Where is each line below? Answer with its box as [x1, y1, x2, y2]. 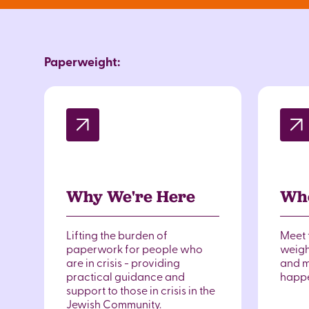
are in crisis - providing [66, 255, 180, 270]
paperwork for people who [66, 241, 203, 256]
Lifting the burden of [66, 227, 168, 242]
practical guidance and [66, 268, 185, 283]
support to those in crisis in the [66, 282, 215, 297]
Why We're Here [66, 186, 195, 206]
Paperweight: [44, 52, 120, 70]
